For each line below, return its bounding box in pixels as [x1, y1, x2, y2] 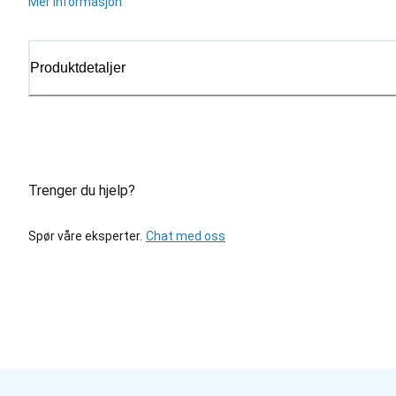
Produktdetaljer [30, 60, 126, 75]
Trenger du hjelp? [28, 182, 135, 200]
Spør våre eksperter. [28, 228, 142, 243]
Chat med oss [146, 228, 225, 243]
